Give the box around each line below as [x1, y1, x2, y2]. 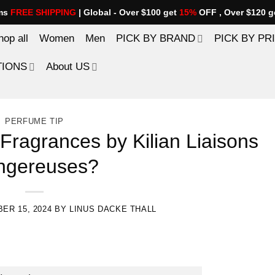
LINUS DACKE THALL [69, 204, 157, 214]
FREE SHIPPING [10, 7, 76, 17]
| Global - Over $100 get [76, 7, 179, 17]
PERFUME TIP [4, 117, 64, 126]
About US [46, 61, 90, 72]
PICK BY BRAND [116, 33, 195, 44]
